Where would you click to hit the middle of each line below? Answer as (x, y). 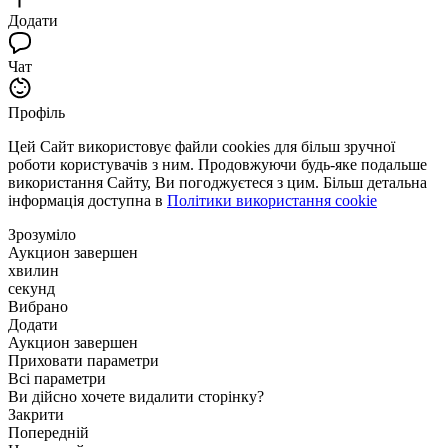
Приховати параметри (83, 360)
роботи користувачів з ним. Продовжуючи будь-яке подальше (217, 164)
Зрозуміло (42, 234)
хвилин (33, 270)
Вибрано (38, 306)
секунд (31, 288)
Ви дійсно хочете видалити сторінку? (136, 396)
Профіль (36, 112)
